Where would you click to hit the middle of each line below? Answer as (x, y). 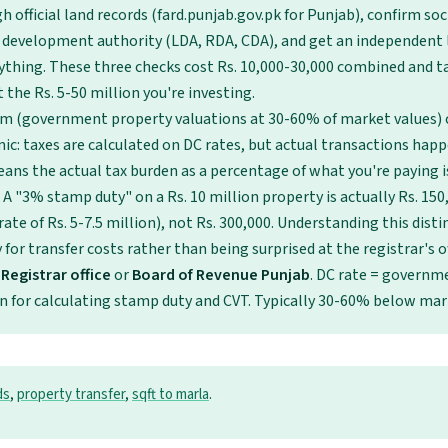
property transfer (71, 394)
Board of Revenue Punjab (221, 275)
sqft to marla (170, 394)
